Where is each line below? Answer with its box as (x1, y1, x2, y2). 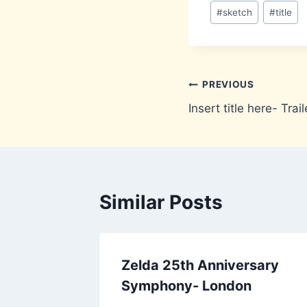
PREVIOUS (202, 79, 254, 90)
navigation (188, 106, 286, 130)
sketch (223, 6, 253, 18)
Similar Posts (99, 190, 223, 214)
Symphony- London (121, 277, 251, 294)
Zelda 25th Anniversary (121, 256, 279, 273)
